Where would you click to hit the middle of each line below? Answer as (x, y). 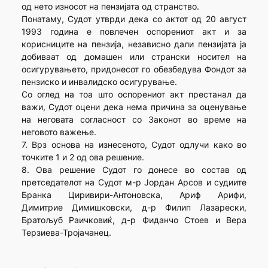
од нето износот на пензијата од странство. (110, 7)
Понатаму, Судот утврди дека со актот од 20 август (134, 19)
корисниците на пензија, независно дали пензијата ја (134, 44)
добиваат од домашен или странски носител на (134, 57)
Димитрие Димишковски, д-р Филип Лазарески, (134, 208)
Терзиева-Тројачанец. (66, 233)
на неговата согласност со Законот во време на (134, 120)
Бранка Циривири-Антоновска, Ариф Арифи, (134, 195)
